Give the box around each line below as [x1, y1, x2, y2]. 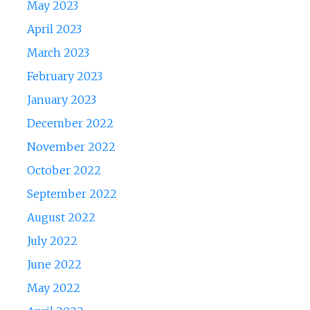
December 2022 [26, 116, 113, 131]
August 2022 [26, 210, 95, 225]
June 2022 [26, 257, 82, 272]
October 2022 [26, 163, 101, 178]
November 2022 [26, 140, 116, 154]
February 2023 [26, 69, 102, 84]
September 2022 [26, 187, 117, 201]
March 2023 [26, 46, 89, 60]
